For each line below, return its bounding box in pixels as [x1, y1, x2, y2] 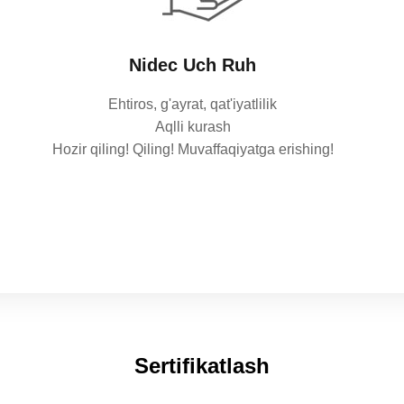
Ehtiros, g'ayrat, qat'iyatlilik [108, 96, 278, 113]
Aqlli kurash [154, 119, 231, 135]
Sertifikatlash [134, 353, 270, 379]
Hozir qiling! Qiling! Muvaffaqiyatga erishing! [51, 142, 334, 158]
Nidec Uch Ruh [129, 55, 257, 76]
